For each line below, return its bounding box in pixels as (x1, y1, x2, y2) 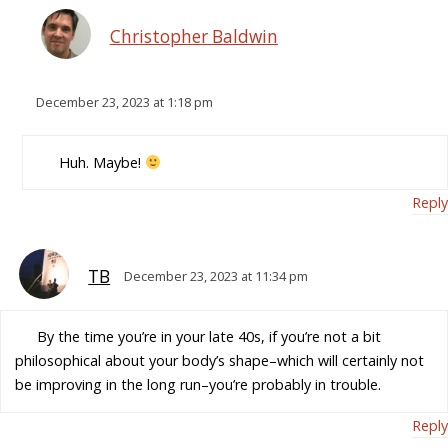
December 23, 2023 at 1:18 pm (35, 93, 213, 112)
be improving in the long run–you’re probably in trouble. (15, 375, 382, 395)
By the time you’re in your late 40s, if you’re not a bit (36, 327, 381, 347)
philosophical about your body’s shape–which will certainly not (15, 351, 425, 371)
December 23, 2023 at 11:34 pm (124, 266, 309, 285)
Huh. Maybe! (58, 152, 145, 172)
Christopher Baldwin (109, 25, 278, 49)
